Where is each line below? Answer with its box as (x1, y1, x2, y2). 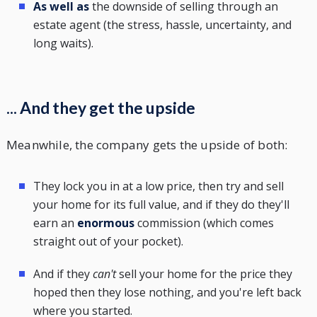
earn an (33, 215, 77, 231)
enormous (76, 215, 137, 231)
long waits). (33, 35, 93, 51)
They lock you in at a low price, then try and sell (33, 178, 284, 195)
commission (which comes (137, 215, 274, 231)
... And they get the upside (6, 97, 195, 117)
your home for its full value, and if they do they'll (33, 197, 289, 213)
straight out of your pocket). (33, 234, 183, 250)
